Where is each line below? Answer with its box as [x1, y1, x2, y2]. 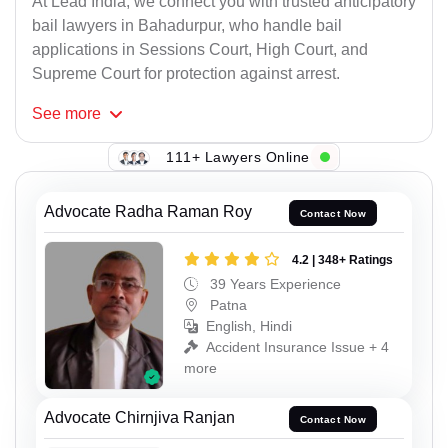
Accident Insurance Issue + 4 [206, 338, 389, 355]
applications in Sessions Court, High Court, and [32, 41, 368, 59]
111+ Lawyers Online [166, 148, 310, 165]
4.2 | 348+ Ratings [292, 252, 393, 267]
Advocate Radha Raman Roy [44, 203, 252, 221]
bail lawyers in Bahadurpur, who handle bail [32, 17, 342, 35]
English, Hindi [206, 317, 292, 334]
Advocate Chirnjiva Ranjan [44, 409, 235, 427]
